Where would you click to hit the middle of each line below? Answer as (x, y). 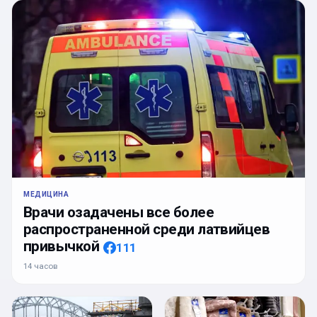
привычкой (62, 247)
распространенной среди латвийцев (147, 230)
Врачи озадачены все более (119, 213)
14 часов (40, 266)
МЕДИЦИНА (46, 195)
